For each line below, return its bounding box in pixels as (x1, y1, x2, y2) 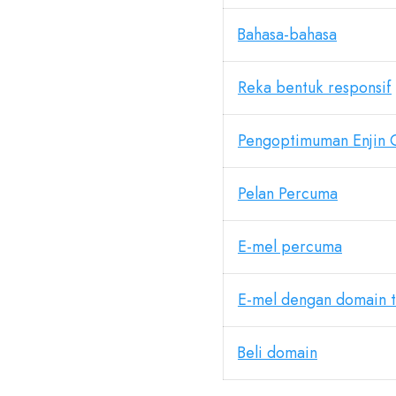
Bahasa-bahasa (238, 23, 337, 46)
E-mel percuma (238, 235, 342, 258)
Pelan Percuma (238, 182, 338, 205)
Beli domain (238, 341, 317, 364)
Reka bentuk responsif (238, 76, 392, 99)
